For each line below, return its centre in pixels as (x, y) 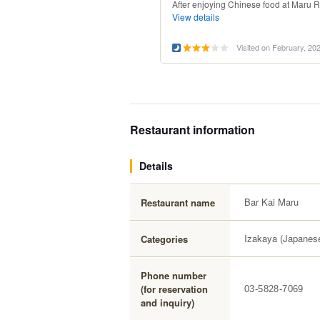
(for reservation (174, 289)
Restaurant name (178, 202)
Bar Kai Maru (271, 202)
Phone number (174, 275)
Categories (164, 239)
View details (196, 17)
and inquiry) (167, 302)
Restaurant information (192, 130)
